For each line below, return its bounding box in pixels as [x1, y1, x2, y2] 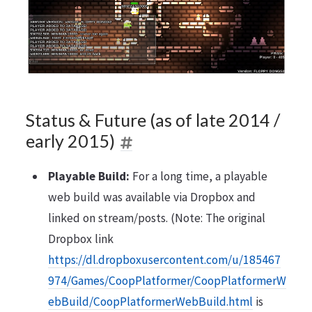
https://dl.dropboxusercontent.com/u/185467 [47, 251, 281, 267]
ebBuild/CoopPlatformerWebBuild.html [47, 293, 253, 309]
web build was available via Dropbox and [47, 189, 256, 205]
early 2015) [25, 130, 115, 152]
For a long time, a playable [129, 168, 267, 184]
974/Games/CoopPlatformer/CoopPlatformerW [47, 272, 286, 288]
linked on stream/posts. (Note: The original [47, 210, 265, 226]
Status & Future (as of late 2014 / [25, 109, 280, 131]
